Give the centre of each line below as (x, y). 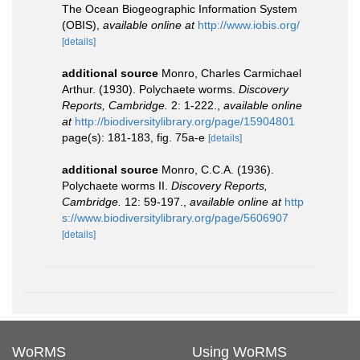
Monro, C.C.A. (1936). (218, 170)
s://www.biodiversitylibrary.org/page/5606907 (175, 218)
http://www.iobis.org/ (249, 25)
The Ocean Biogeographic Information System (180, 9)
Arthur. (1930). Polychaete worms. (150, 89)
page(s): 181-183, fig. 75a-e (135, 137)
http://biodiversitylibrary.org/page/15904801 (185, 121)
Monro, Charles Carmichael (231, 73)
